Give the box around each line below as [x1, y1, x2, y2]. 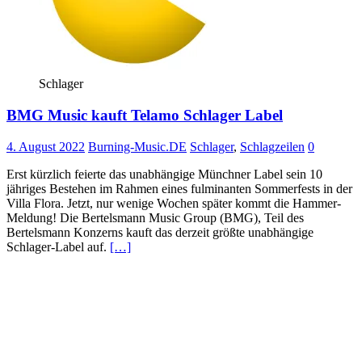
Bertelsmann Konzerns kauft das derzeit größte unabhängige [6, 225, 314, 239]
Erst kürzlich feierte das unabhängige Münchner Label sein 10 [6, 166, 322, 181]
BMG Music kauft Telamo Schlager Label [6, 106, 283, 124]
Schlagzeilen [240, 139, 305, 154]
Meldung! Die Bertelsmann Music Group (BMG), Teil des [6, 210, 304, 225]
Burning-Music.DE [88, 139, 187, 154]
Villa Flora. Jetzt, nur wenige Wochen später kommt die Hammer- [6, 196, 341, 210]
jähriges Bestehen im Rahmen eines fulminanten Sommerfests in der [6, 181, 352, 196]
